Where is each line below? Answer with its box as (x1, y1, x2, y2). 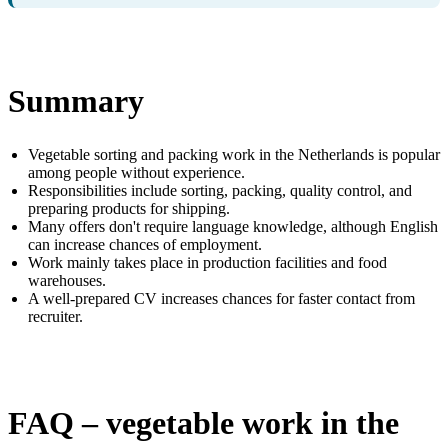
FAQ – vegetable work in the (8, 404, 399, 441)
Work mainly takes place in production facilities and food (28, 254, 387, 272)
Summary (8, 82, 144, 119)
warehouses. (28, 272, 106, 290)
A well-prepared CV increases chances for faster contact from (28, 290, 415, 308)
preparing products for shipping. (28, 200, 230, 218)
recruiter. (28, 308, 83, 326)
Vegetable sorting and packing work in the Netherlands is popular (28, 146, 440, 164)
